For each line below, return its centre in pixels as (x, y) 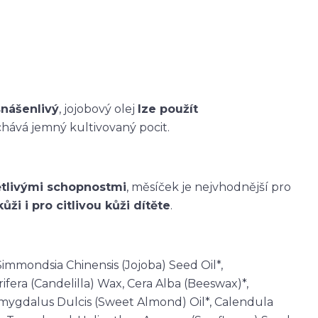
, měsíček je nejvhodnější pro (209, 187)
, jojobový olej (98, 109)
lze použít (168, 109)
